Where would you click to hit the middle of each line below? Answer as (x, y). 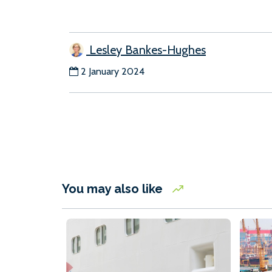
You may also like (114, 189)
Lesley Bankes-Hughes (146, 50)
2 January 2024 (113, 72)
